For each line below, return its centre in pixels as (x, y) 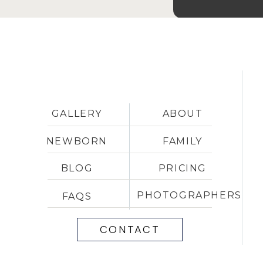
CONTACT (130, 229)
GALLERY (77, 114)
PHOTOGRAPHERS (189, 195)
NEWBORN (77, 141)
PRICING (183, 168)
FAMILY (183, 141)
